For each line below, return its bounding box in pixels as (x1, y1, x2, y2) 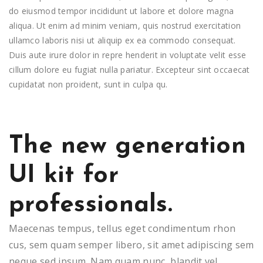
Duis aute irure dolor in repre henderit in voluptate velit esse (9, 49, 247, 60)
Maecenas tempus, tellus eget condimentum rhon (9, 222, 236, 235)
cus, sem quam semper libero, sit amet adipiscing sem (9, 238, 254, 251)
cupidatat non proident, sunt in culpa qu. (9, 79, 168, 90)
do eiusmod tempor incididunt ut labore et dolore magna (9, 5, 234, 16)
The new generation (9, 134, 247, 159)
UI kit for (9, 163, 119, 188)
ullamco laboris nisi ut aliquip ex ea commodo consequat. (9, 35, 236, 46)
